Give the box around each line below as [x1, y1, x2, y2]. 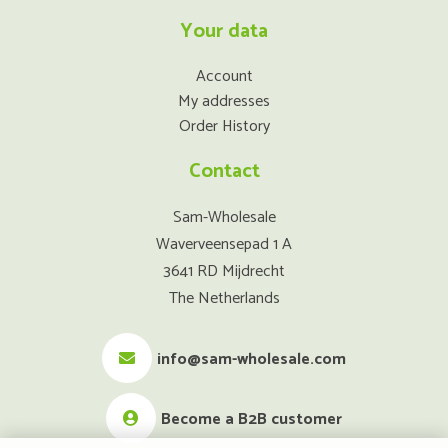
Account [195, 63, 253, 90]
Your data [180, 15, 268, 48]
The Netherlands [168, 285, 280, 312]
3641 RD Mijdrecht [163, 258, 285, 285]
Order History [178, 113, 270, 140]
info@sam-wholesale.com [157, 346, 346, 373]
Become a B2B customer [161, 406, 342, 433]
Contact [188, 155, 260, 188]
